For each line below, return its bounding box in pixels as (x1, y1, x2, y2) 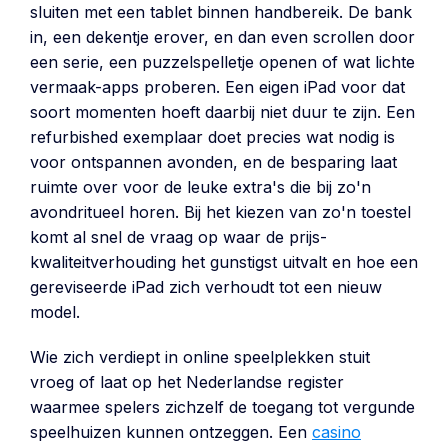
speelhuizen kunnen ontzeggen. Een (30, 422, 312, 442)
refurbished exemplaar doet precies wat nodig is (30, 127, 395, 147)
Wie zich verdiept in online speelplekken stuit (30, 347, 370, 367)
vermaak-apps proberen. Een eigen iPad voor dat (30, 77, 405, 97)
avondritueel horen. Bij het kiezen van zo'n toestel (30, 202, 411, 222)
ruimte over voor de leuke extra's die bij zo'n (30, 177, 371, 197)
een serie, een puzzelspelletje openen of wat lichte (30, 52, 415, 72)
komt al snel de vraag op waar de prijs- (30, 227, 327, 247)
